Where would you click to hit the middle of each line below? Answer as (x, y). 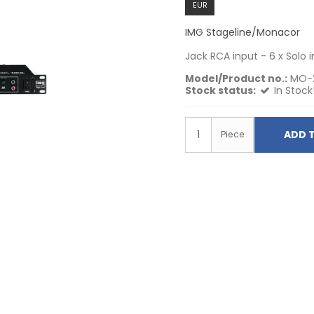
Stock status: (220, 90)
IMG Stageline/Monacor (243, 32)
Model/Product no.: (236, 78)
